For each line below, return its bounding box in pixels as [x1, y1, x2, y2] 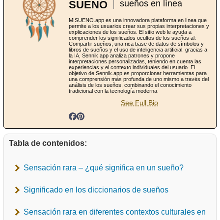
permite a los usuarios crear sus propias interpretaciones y [69, 23, 209, 29]
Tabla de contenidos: [9, 138, 87, 147]
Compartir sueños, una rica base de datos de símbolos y [69, 40, 204, 47]
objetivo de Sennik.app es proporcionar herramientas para [69, 70, 207, 76]
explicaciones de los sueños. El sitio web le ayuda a [69, 28, 192, 35]
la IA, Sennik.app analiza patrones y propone [69, 52, 175, 58]
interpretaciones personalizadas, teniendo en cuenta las [69, 58, 201, 64]
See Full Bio [121, 98, 158, 107]
